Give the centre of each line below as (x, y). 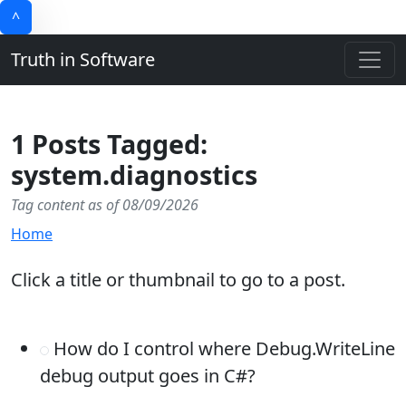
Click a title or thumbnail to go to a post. (178, 280)
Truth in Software (83, 59)
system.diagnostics (134, 174)
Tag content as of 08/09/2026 (105, 205)
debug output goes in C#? (148, 376)
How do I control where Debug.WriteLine (222, 348)
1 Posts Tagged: (109, 144)
